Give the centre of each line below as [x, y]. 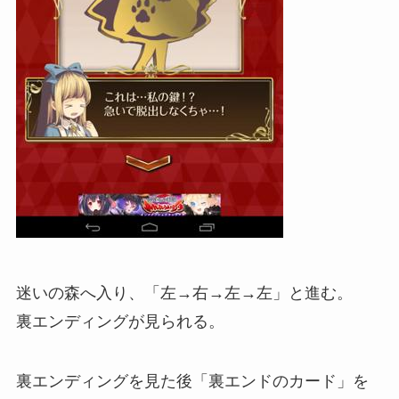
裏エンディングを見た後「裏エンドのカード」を [192, 382]
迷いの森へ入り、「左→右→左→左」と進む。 [184, 293]
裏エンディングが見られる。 [120, 321]
